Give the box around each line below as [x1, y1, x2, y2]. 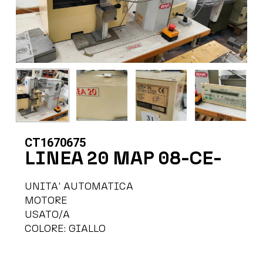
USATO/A [24, 207, 70, 221]
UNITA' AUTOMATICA [24, 179, 133, 193]
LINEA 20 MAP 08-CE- [24, 146, 222, 169]
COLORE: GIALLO [24, 221, 106, 235]
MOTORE [24, 193, 68, 207]
